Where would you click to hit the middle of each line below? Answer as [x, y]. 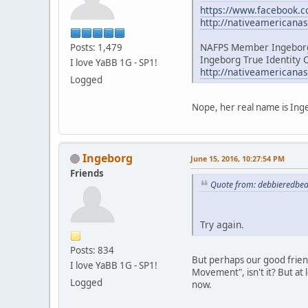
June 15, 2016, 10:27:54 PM [238, 158]
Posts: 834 [92, 250]
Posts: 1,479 [96, 47]
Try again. [222, 225]
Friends [87, 173]
